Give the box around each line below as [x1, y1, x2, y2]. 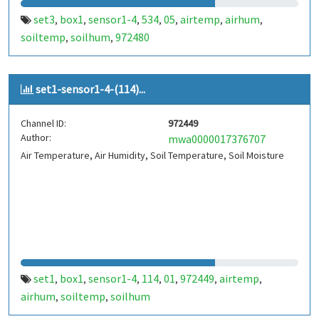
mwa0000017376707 [168, 132, 266, 146]
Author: [21, 131, 51, 144]
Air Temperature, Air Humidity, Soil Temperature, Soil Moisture [21, 149, 284, 162]
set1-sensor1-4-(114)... [36, 82, 145, 96]
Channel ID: [21, 117, 66, 130]
